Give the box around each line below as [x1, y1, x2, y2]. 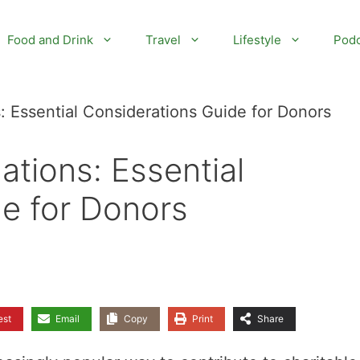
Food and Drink [7, 32, 93, 47]
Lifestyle [233, 32, 281, 47]
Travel [145, 32, 181, 47]
